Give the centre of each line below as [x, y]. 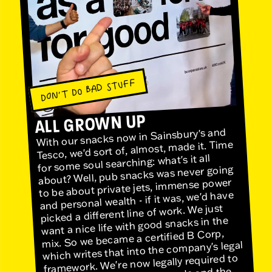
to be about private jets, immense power [135, 188]
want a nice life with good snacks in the [135, 226]
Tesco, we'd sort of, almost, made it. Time [135, 150]
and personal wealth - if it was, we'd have [137, 200]
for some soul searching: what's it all [124, 163]
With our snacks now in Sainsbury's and [131, 137]
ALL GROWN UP [90, 123]
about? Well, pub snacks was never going [136, 175]
